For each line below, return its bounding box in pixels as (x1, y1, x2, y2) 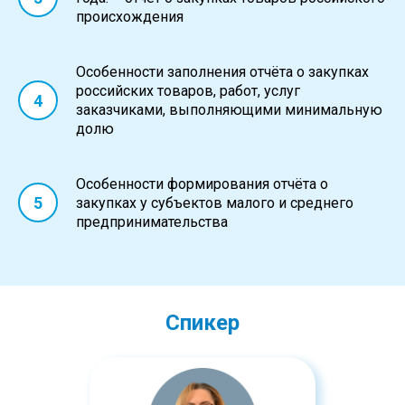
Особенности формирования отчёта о (76, 175, 328, 193)
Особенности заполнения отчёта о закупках (76, 63, 369, 80)
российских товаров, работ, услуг (76, 82, 300, 99)
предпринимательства (76, 213, 228, 231)
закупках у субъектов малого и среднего (76, 194, 353, 212)
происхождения (76, 8, 184, 25)
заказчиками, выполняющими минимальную (76, 101, 382, 118)
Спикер (165, 310, 240, 335)
